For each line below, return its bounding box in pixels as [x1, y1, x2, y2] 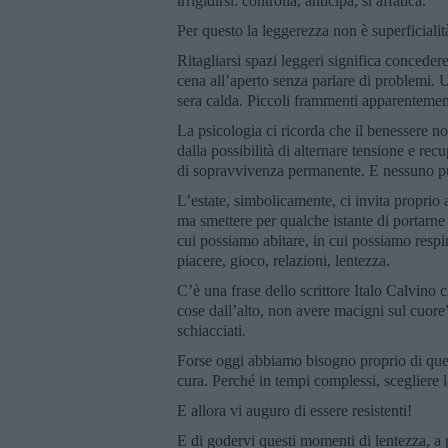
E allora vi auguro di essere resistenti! [177, 401, 412, 419]
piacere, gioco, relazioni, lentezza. [177, 251, 390, 269]
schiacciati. [177, 321, 246, 339]
